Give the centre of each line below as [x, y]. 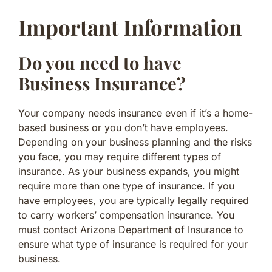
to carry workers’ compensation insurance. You [126, 215]
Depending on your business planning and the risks [135, 142]
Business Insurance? [102, 83]
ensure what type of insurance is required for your [133, 244]
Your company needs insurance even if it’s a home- [135, 113]
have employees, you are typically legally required [134, 200]
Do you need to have [100, 62]
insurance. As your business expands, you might [129, 171]
